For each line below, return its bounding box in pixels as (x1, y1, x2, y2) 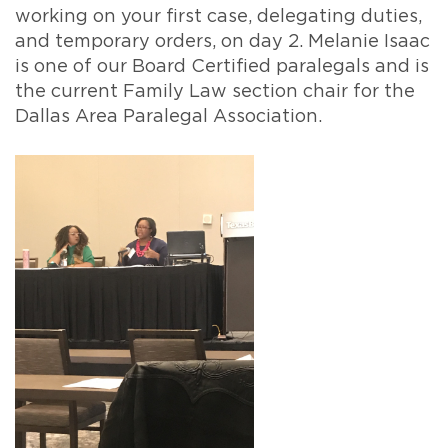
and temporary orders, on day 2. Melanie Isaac (15, 33, 430, 52)
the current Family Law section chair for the (15, 83, 415, 102)
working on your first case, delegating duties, (15, 8, 422, 27)
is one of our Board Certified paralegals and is (15, 58, 429, 77)
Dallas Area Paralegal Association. (15, 108, 322, 127)
